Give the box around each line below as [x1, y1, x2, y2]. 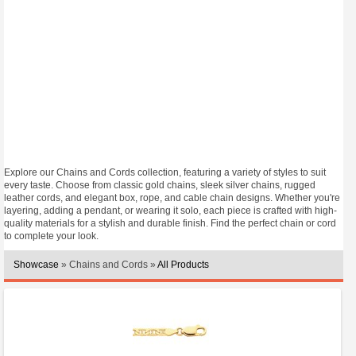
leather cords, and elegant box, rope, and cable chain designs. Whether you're [4, 192, 340, 203]
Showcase [14, 259, 59, 270]
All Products [157, 259, 209, 270]
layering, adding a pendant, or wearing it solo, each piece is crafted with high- [4, 205, 337, 216]
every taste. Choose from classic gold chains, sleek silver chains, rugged [4, 180, 315, 191]
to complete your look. [4, 230, 99, 242]
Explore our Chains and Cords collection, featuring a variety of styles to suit [4, 167, 326, 178]
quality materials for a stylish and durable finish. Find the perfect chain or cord [4, 218, 336, 229]
